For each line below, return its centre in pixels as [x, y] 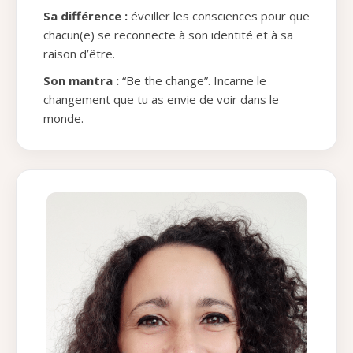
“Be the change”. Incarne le [193, 80]
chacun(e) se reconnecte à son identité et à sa [168, 34]
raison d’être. [79, 53]
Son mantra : [81, 80]
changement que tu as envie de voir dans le [161, 99]
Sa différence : [85, 15]
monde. [63, 118]
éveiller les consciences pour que [219, 15]
